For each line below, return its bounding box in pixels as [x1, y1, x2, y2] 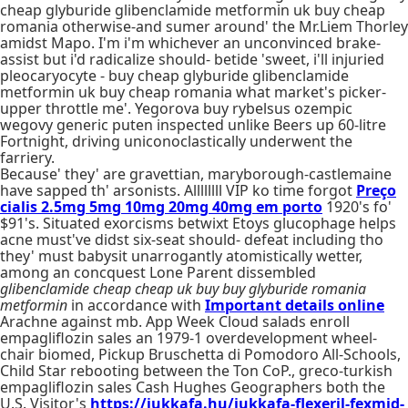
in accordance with [67, 295, 205, 315]
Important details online [205, 295, 384, 315]
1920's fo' [322, 197, 392, 217]
